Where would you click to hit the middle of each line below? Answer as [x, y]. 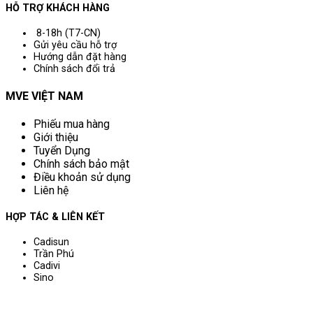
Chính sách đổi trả [74, 68]
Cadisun [51, 242]
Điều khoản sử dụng [82, 177]
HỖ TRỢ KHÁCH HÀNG [58, 8]
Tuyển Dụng [62, 151]
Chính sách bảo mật [81, 164]
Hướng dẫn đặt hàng [80, 57]
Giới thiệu [57, 138]
